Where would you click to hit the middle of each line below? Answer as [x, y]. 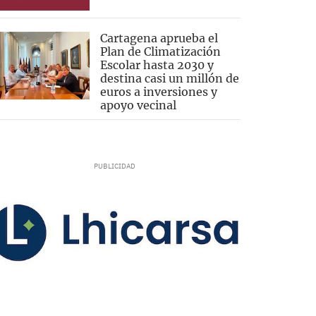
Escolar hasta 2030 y [157, 65]
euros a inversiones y [158, 92]
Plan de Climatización [160, 52]
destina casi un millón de [169, 79]
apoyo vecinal [138, 105]
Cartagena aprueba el [159, 38]
